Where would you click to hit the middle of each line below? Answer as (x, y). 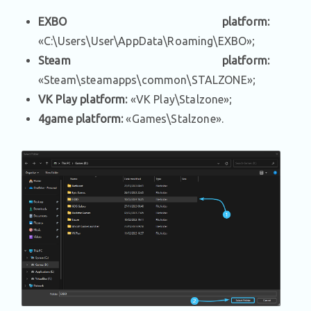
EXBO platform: (154, 21)
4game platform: (81, 118)
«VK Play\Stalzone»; (180, 99)
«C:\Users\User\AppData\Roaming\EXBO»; (147, 41)
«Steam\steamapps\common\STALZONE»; (147, 79)
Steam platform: (154, 60)
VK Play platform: (83, 99)
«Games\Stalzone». (173, 118)
